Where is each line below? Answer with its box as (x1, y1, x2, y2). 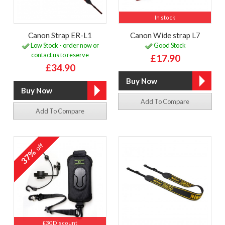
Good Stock (152, 41, 186, 50)
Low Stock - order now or (29, 41, 99, 50)
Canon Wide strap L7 (130, 30, 200, 40)
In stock (155, 14, 175, 21)
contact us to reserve (31, 51, 89, 59)
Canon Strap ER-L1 (28, 30, 92, 40)
